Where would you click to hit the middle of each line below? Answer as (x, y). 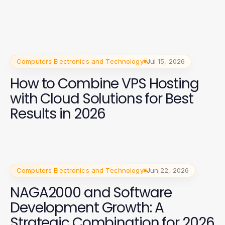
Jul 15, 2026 (166, 61)
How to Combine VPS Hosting (104, 83)
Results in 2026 (58, 114)
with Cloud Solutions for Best (102, 98)
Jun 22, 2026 (168, 171)
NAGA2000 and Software (91, 193)
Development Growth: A (87, 208)
